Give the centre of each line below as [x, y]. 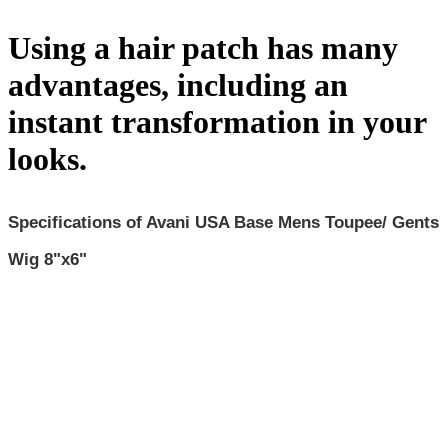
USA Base [236, 223]
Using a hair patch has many [203, 47]
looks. [47, 158]
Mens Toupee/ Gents [358, 223]
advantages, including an [178, 84]
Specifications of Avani [101, 223]
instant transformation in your [217, 121]
